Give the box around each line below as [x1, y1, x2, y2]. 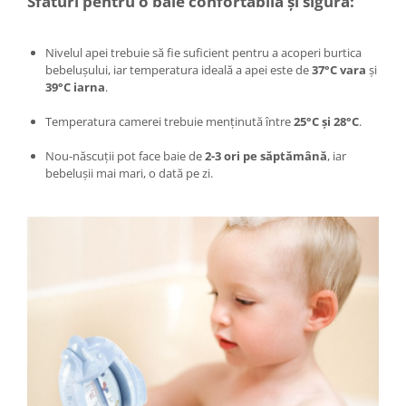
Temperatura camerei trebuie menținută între [45, 112, 294, 130]
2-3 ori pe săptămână [205, 147, 327, 164]
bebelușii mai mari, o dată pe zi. [45, 164, 213, 181]
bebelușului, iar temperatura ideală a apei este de [45, 61, 312, 78]
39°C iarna [45, 78, 105, 95]
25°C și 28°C [294, 112, 359, 130]
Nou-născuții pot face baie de [45, 147, 205, 164]
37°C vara [312, 61, 366, 78]
